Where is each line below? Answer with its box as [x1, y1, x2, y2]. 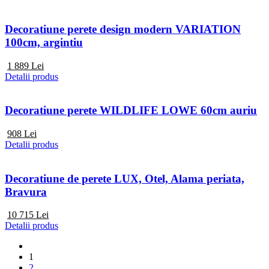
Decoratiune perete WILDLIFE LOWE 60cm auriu [5, 104, 257, 117]
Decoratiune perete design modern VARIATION [5, 22, 241, 35]
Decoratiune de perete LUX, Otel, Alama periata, [5, 172, 244, 185]
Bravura [5, 185, 47, 198]
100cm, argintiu [5, 35, 83, 49]
